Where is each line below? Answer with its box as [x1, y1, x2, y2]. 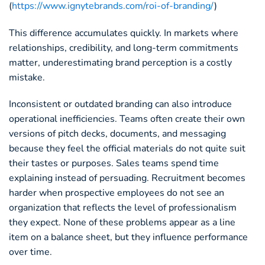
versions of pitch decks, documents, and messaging [9, 127, 226, 141]
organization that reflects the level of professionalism [9, 201, 237, 215]
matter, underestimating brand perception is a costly [9, 56, 232, 69]
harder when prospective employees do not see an [9, 186, 224, 200]
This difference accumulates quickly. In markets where [9, 26, 238, 40]
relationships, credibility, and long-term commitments [9, 41, 238, 54]
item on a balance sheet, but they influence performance [9, 231, 248, 244]
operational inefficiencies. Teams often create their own [9, 112, 245, 126]
